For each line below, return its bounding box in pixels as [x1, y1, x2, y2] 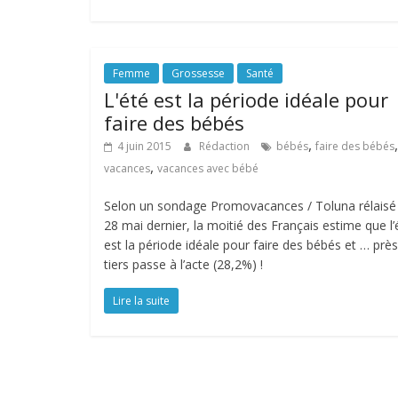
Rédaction [199, 139, 252, 154]
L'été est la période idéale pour [104, 86, 388, 113]
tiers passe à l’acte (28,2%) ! [104, 256, 263, 273]
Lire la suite [113, 293, 170, 308]
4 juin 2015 [117, 139, 171, 154]
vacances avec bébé [157, 161, 259, 176]
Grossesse [171, 66, 225, 81]
